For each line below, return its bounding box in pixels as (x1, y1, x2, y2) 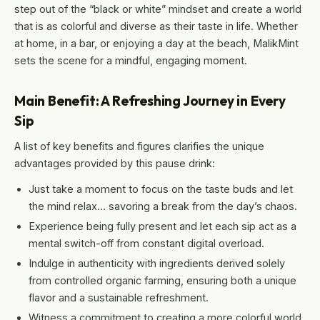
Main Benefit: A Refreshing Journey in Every (14, 91, 286, 109)
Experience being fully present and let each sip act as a (29, 219, 296, 232)
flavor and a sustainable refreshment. (29, 291, 209, 304)
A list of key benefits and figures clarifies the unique (14, 139, 264, 152)
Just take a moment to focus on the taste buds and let (29, 182, 293, 195)
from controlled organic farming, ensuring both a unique (29, 274, 296, 286)
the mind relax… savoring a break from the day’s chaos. (29, 199, 297, 212)
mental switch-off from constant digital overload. (29, 236, 264, 249)
